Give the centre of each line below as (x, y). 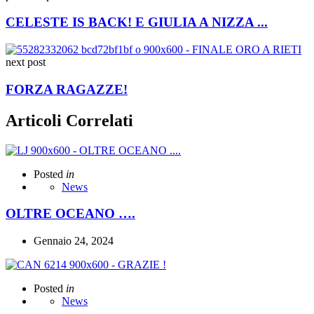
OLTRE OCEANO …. (70, 214)
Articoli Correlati (69, 120)
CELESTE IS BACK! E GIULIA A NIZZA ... (137, 22)
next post (26, 62)
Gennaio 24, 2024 (74, 241)
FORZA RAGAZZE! (67, 89)
